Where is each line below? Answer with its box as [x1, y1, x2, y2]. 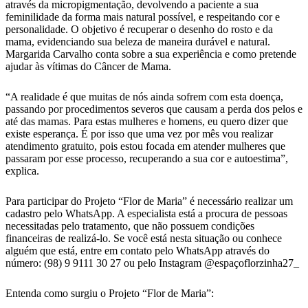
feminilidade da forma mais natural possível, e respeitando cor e [5, 11, 280, 23]
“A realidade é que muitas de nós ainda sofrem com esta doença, [5, 91, 283, 103]
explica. [5, 165, 39, 177]
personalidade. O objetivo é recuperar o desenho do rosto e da [5, 23, 273, 36]
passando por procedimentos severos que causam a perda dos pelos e [5, 103, 302, 115]
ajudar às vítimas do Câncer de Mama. [5, 60, 171, 73]
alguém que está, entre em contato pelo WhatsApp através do [5, 245, 269, 257]
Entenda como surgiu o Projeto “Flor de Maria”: [5, 287, 214, 300]
